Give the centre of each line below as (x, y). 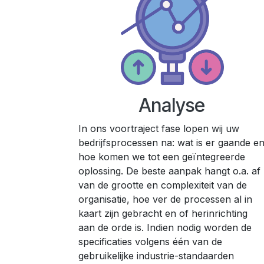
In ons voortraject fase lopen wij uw (159, 128)
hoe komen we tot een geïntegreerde (162, 157)
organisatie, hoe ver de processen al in (165, 199)
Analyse (172, 105)
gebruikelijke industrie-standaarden (156, 256)
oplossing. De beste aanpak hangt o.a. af (169, 171)
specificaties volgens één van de (150, 242)
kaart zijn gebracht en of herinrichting (163, 213)
